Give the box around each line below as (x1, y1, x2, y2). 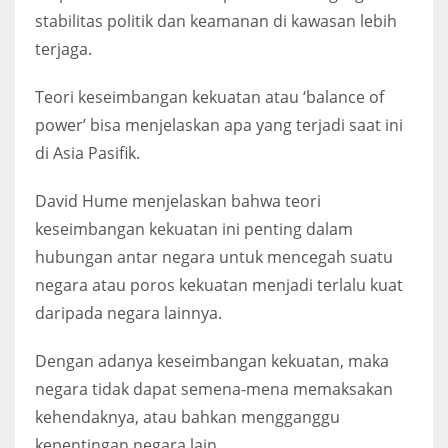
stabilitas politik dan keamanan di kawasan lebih (35, 9, 397, 32)
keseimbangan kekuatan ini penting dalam (35, 217, 353, 240)
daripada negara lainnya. (35, 301, 222, 324)
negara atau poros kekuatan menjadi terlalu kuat (35, 273, 403, 296)
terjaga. (35, 37, 92, 60)
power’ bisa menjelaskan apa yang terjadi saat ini (35, 113, 403, 136)
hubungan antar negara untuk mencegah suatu (35, 245, 393, 268)
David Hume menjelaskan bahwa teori (35, 189, 321, 212)
